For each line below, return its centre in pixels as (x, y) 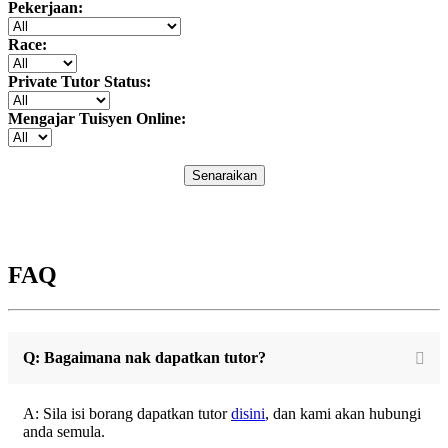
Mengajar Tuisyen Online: (97, 118)
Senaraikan (224, 175)
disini (248, 414)
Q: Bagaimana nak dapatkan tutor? (144, 357)
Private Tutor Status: (79, 81)
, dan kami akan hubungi (343, 414)
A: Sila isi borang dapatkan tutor (127, 414)
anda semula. (64, 432)
